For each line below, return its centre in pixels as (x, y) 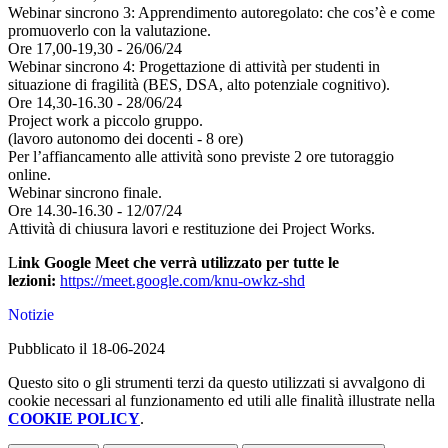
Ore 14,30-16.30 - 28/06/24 (95, 103)
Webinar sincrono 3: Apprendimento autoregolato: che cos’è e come (221, 13)
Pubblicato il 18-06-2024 (86, 349)
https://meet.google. (121, 281)
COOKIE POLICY (74, 419)
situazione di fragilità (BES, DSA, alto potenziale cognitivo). (199, 85)
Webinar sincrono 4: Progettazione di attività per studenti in (194, 67)
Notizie (31, 315)
